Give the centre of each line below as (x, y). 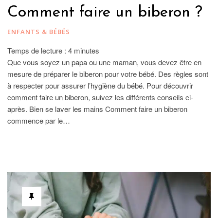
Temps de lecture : (38, 51)
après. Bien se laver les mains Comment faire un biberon (97, 109)
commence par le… (39, 121)
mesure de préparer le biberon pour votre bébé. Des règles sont (108, 74)
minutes (87, 51)
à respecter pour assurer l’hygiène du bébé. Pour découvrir (100, 86)
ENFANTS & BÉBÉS (39, 32)
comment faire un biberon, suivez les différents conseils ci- (100, 97)
